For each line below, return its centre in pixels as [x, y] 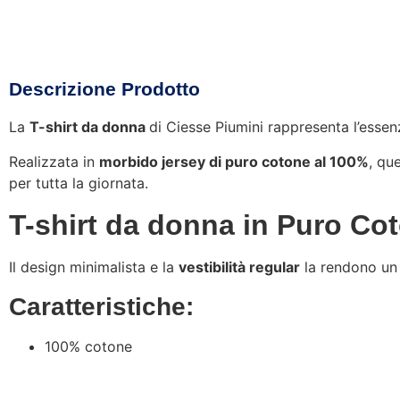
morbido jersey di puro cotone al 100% [234, 161]
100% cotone [88, 346]
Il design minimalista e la [94, 267]
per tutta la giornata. [79, 183]
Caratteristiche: [101, 306]
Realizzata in [54, 161]
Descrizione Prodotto [104, 89]
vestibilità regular [239, 267]
